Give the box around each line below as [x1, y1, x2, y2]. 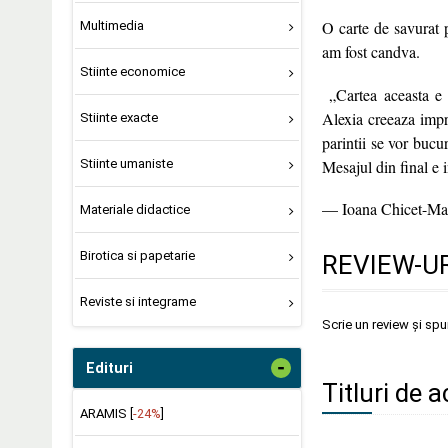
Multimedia [79, 18, 144, 34]
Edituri [86, 359, 133, 376]
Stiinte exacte [79, 110, 158, 126]
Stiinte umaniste [79, 156, 173, 171]
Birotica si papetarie [79, 247, 195, 263]
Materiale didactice [79, 201, 190, 217]
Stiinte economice [79, 64, 185, 80]
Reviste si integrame [79, 293, 196, 309]
